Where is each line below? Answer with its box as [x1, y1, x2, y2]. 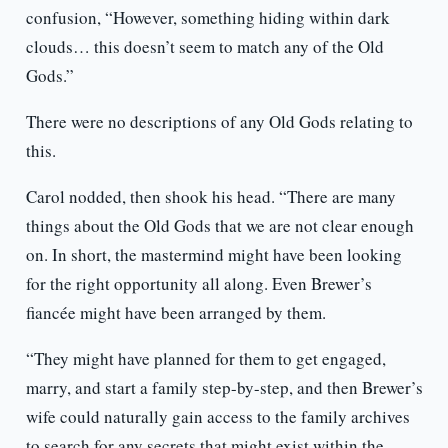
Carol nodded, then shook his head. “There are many [25, 185, 396, 209]
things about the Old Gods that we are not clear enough [25, 214, 414, 238]
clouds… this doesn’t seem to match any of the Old [25, 35, 384, 59]
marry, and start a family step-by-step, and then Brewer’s [25, 376, 423, 400]
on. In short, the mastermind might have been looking [25, 243, 402, 267]
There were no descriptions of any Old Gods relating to [25, 110, 413, 134]
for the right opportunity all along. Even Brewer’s [25, 272, 372, 296]
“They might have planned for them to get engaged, [25, 347, 386, 371]
